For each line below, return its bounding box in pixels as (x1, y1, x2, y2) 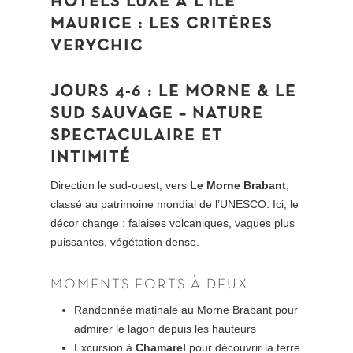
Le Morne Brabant (190, 178, 287, 191)
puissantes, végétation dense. (50, 235, 200, 248)
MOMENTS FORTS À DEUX (50, 277, 249, 292)
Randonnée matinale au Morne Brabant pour (74, 303, 299, 316)
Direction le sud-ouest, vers (50, 178, 191, 191)
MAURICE (50, 16, 133, 32)
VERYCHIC (50, 38, 144, 54)
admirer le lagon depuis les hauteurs (74, 321, 257, 335)
